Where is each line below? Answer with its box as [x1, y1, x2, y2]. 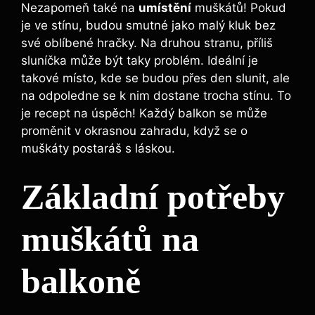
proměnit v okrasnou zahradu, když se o [21, 124, 247, 139]
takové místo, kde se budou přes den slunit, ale [21, 71, 290, 86]
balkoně [21, 261, 141, 301]
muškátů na [21, 219, 199, 259]
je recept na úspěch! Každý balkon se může [21, 106, 267, 121]
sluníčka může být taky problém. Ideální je [21, 53, 258, 68]
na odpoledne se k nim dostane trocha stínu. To [21, 89, 291, 103]
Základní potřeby [21, 176, 285, 217]
